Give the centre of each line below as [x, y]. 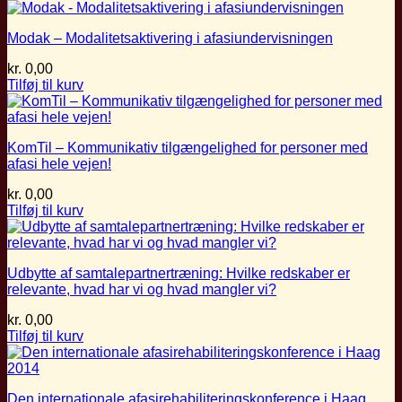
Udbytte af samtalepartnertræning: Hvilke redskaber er [179, 273]
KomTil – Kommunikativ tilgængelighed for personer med [188, 147]
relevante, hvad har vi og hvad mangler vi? [142, 289]
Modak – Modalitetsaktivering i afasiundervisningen [170, 38]
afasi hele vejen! [59, 163]
